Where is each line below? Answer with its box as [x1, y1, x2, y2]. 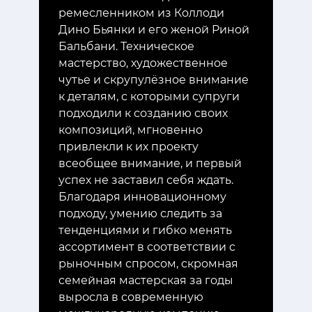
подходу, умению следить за [58, 207, 222, 221]
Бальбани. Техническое [58, 40, 194, 54]
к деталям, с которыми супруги [58, 90, 240, 104]
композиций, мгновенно [58, 123, 203, 137]
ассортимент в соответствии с [58, 240, 235, 254]
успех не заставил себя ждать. [58, 173, 233, 187]
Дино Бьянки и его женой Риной [58, 23, 249, 37]
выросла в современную [58, 290, 203, 304]
